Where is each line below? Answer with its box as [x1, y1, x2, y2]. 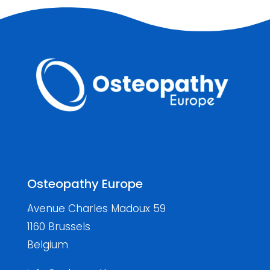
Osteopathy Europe [27, 175, 143, 193]
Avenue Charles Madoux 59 [27, 201, 166, 216]
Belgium [27, 237, 68, 253]
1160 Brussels [27, 219, 90, 234]
